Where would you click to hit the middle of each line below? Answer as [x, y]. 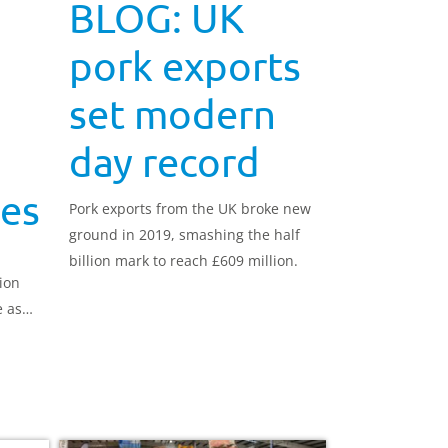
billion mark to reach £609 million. [183, 261]
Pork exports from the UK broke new [189, 209]
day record [164, 162]
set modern [172, 114]
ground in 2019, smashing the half [184, 235]
